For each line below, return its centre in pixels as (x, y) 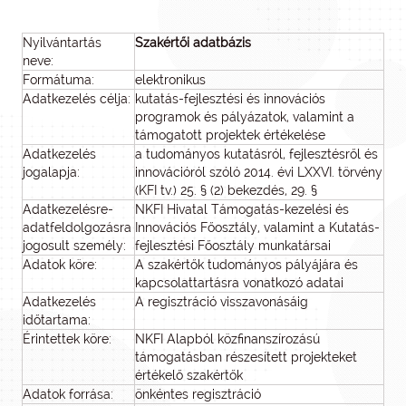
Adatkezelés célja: (77, 99)
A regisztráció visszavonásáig (222, 302)
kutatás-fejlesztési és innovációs (230, 99)
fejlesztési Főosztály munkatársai (233, 246)
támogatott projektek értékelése (230, 135)
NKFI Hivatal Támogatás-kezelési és (242, 209)
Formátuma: (58, 80)
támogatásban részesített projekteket (246, 357)
